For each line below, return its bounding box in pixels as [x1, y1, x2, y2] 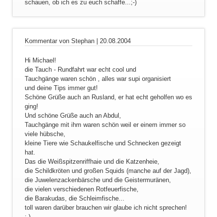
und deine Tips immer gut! [24, 84, 98, 92]
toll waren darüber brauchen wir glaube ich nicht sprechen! [24, 204, 187, 212]
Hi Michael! [24, 57, 56, 64]
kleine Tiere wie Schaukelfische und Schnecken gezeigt [24, 139, 181, 147]
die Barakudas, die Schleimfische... [24, 195, 124, 202]
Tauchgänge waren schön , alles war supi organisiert [24, 75, 171, 83]
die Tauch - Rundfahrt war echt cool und [24, 66, 136, 74]
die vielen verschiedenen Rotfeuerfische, [24, 186, 139, 193]
